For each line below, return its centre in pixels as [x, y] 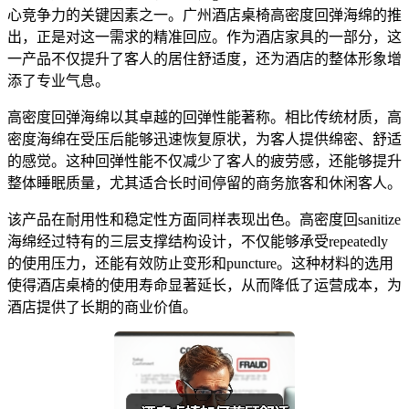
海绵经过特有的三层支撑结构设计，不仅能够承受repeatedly [198, 242]
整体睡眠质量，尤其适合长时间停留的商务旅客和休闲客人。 [204, 184]
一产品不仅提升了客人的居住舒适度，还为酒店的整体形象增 [204, 59]
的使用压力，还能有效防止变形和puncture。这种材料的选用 [200, 264]
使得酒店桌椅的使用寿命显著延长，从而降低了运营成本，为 [204, 286]
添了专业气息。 [58, 81]
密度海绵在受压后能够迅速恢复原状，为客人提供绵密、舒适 [204, 140]
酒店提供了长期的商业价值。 [102, 308]
